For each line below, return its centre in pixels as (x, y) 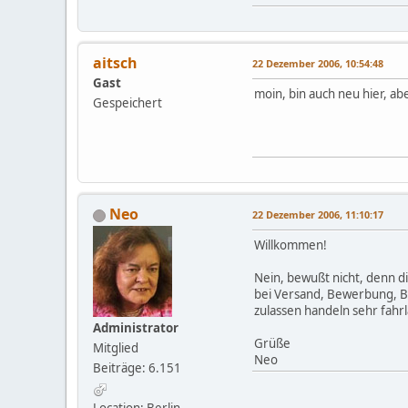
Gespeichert (127, 103)
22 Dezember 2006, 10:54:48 (318, 64)
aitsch (115, 63)
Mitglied (116, 348)
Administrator (136, 328)
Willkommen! (291, 245)
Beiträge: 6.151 (137, 368)
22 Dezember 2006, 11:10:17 (318, 215)
